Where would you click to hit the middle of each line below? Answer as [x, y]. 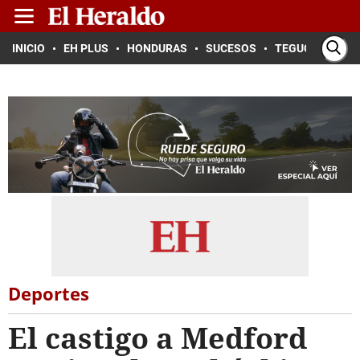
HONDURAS [157, 48]
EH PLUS [86, 48]
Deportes [49, 293]
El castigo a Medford [157, 338]
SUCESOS [231, 48]
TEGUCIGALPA [312, 48]
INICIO [29, 48]
